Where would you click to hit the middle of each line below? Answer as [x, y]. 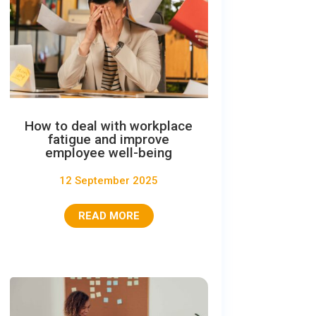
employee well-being [109, 153]
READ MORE [109, 216]
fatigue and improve [109, 140]
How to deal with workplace [109, 126]
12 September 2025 [109, 181]
